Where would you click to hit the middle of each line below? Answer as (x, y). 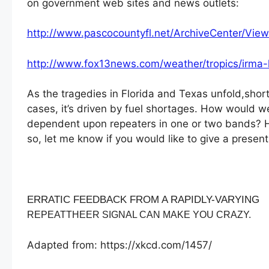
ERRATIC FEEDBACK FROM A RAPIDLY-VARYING (143, 200)
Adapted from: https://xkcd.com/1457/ (119, 245)
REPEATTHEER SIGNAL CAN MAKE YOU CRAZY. (139, 215)
